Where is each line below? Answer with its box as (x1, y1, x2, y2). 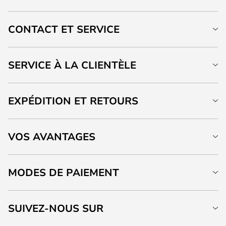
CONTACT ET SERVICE (8, 22, 120, 36)
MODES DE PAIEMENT (8, 165, 119, 179)
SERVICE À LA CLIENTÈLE (8, 58, 136, 72)
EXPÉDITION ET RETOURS (8, 94, 138, 107)
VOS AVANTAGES (8, 130, 95, 143)
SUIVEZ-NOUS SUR (8, 201, 103, 215)
